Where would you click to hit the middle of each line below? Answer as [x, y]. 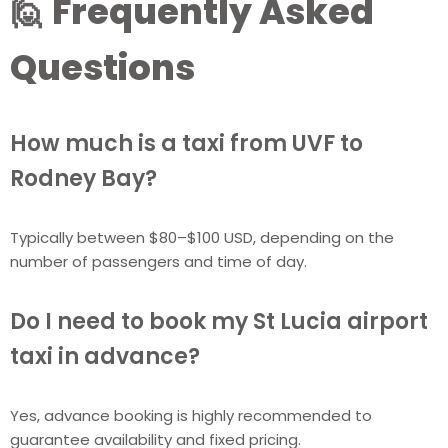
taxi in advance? [105, 356]
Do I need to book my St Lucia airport [219, 321]
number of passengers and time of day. [158, 261]
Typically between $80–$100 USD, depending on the [202, 237]
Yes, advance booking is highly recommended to [191, 415]
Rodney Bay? [83, 178]
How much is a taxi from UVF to [186, 143]
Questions [102, 67]
